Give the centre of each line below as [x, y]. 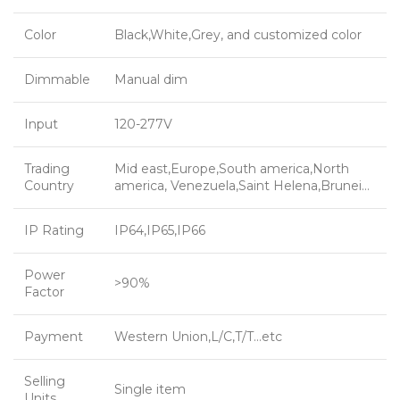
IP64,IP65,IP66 [160, 231]
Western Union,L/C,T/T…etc [198, 337]
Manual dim [151, 80]
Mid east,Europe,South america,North [232, 169]
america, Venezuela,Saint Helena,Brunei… [242, 186]
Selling [45, 382]
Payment [54, 337]
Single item [150, 390]
